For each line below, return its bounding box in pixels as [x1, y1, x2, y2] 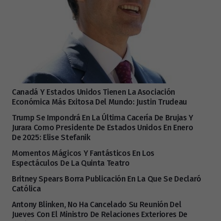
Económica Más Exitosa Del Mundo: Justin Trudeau [12, 97, 187, 107]
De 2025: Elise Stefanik [12, 133, 90, 143]
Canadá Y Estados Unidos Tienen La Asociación [12, 87, 175, 97]
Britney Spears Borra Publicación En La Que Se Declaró [12, 174, 202, 184]
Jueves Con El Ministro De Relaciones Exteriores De [12, 210, 187, 220]
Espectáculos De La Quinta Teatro [12, 158, 130, 168]
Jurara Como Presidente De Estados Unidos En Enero [12, 123, 193, 133]
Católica [12, 184, 41, 194]
